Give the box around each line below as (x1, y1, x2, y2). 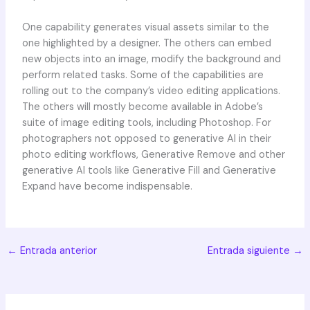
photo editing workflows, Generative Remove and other (21, 148, 285, 162)
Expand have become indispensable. (21, 180, 192, 194)
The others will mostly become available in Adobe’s (21, 100, 263, 114)
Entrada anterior (17, 244, 97, 257)
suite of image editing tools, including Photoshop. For (21, 116, 271, 130)
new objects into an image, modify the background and (21, 53, 281, 66)
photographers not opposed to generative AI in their (21, 132, 271, 146)
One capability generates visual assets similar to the (21, 21, 269, 35)
